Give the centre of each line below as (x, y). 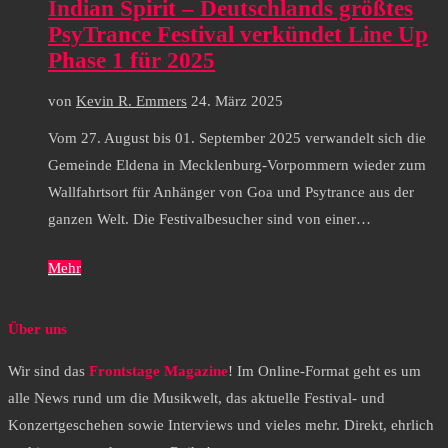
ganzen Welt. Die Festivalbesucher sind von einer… (209, 218)
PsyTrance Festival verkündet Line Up (238, 34)
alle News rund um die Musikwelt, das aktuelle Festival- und (196, 398)
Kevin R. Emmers (131, 100)
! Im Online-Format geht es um (324, 371)
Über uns (37, 329)
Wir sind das (48, 371)
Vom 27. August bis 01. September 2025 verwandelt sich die (237, 137)
